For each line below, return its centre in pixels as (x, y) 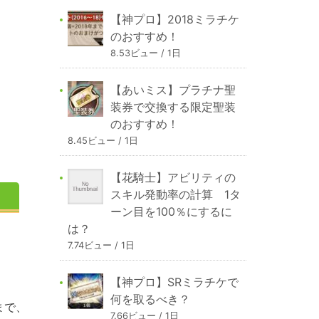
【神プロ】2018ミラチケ (174, 20)
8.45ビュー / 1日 (103, 141)
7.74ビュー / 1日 (101, 246)
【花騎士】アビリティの (173, 178)
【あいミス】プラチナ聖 (173, 90)
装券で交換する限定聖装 (173, 107)
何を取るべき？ (150, 299)
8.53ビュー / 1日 (145, 53)
